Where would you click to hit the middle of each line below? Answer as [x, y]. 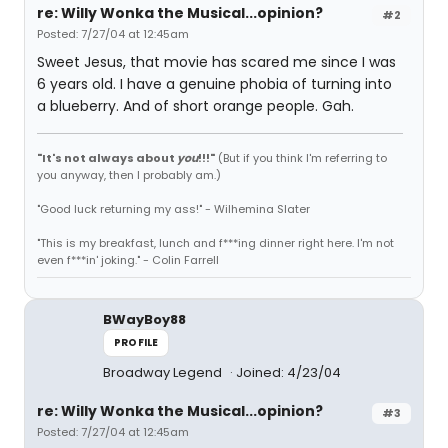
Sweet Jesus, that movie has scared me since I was [216, 62]
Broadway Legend [164, 372]
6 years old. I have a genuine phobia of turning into [214, 84]
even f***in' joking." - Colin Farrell [128, 260]
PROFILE [136, 342]
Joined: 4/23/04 [288, 372]
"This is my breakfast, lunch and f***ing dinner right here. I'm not [215, 243]
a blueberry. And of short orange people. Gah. [195, 106]
